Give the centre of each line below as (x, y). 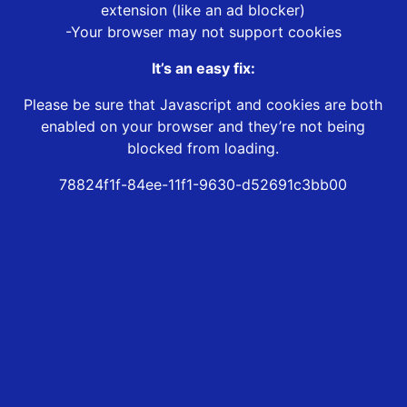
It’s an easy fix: (203, 69)
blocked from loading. (203, 149)
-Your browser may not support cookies (203, 32)
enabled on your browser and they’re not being (203, 127)
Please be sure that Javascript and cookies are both (203, 105)
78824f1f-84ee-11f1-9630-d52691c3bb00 (203, 185)
